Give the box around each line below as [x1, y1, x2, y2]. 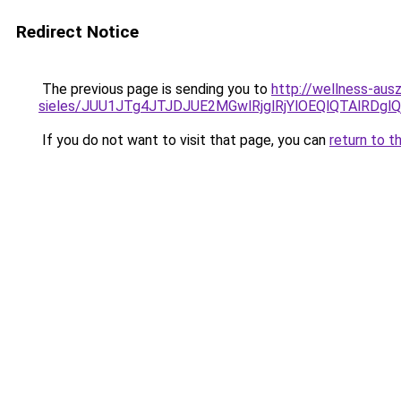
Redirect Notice [16, 21, 139, 42]
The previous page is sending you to [38, 81, 271, 98]
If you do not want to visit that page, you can [38, 132, 329, 149]
